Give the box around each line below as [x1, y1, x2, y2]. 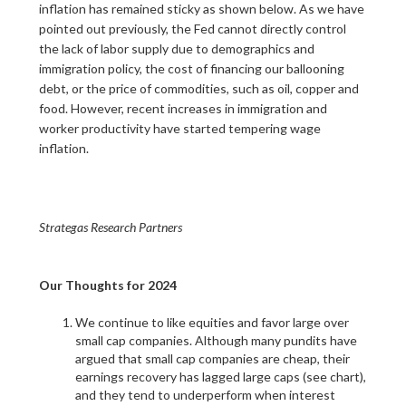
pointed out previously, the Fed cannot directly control [38, 21, 346, 36]
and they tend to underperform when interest [74, 387, 335, 402]
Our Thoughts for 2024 [38, 277, 177, 293]
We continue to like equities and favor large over [74, 314, 349, 330]
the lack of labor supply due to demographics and [38, 41, 314, 56]
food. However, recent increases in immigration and [38, 101, 327, 116]
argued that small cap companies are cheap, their [74, 351, 350, 366]
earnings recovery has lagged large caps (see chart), [74, 369, 366, 384]
